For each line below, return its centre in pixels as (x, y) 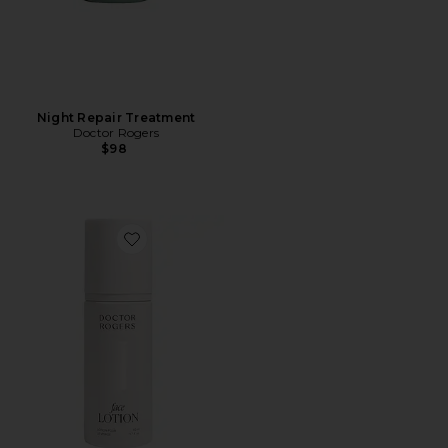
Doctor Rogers (116, 132)
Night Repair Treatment (116, 117)
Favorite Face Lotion (189, 250)
